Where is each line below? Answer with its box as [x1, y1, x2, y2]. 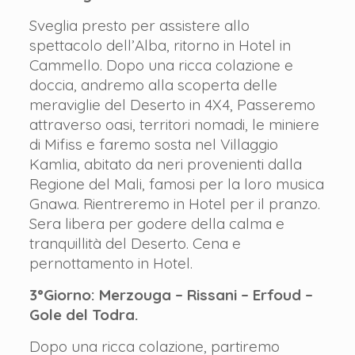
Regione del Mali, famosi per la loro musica [29, 174, 324, 193]
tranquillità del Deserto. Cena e [29, 234, 241, 253]
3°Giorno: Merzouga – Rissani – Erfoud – [29, 285, 313, 304]
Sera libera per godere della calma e [29, 214, 284, 233]
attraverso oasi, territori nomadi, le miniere [29, 115, 319, 134]
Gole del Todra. [29, 305, 138, 324]
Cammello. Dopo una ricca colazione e [29, 55, 293, 74]
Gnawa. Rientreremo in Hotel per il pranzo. [29, 194, 320, 213]
